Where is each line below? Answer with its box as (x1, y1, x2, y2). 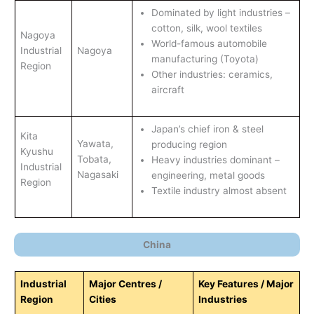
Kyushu (20, 146, 53, 157)
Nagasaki (76, 169, 118, 180)
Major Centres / (88, 278, 162, 289)
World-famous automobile (151, 38, 267, 49)
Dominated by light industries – (151, 7, 290, 18)
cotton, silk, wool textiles (151, 22, 265, 34)
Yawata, (76, 138, 114, 149)
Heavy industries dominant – (151, 154, 280, 165)
